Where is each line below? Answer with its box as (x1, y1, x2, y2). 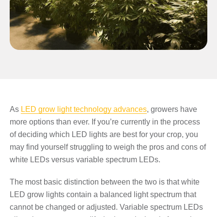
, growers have (147, 105, 197, 113)
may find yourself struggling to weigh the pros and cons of (10, 142, 206, 151)
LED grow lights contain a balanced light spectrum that (10, 190, 196, 199)
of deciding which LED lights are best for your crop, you (10, 130, 198, 139)
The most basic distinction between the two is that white (10, 177, 200, 186)
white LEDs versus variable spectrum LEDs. (10, 155, 160, 164)
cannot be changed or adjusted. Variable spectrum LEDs (10, 202, 203, 211)
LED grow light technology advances (21, 105, 147, 113)
